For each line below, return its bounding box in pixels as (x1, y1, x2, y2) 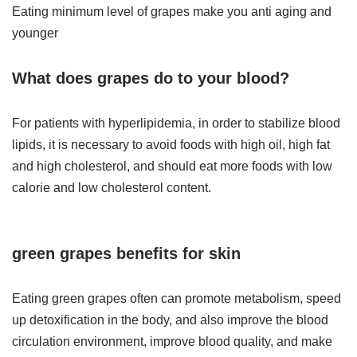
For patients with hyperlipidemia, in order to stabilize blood (12, 116, 340, 131)
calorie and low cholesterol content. (12, 181, 211, 195)
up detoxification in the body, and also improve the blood (12, 313, 328, 328)
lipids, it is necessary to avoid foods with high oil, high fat (12, 138, 330, 152)
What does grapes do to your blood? (12, 69, 289, 88)
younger (12, 26, 58, 41)
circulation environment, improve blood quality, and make (12, 335, 332, 349)
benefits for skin (116, 245, 241, 263)
